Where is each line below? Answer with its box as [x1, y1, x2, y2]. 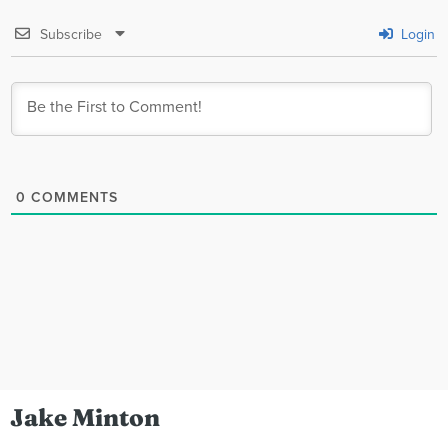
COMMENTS [26, 188, 118, 206]
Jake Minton [10, 402, 160, 432]
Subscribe [39, 25, 102, 43]
